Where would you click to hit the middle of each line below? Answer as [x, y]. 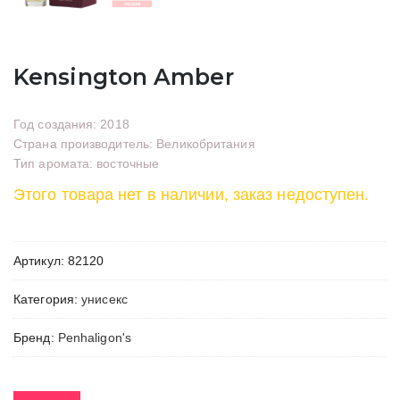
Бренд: [36, 337]
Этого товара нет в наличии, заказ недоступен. [192, 194]
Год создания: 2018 [71, 124]
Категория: [48, 299]
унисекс [104, 299]
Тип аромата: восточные [87, 163]
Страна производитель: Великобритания [134, 143]
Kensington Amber [124, 76]
